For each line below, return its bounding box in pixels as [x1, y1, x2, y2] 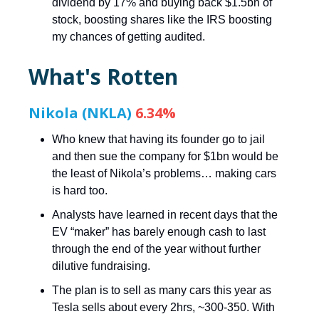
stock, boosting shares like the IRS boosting [52, 13, 272, 26]
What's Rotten [28, 61, 178, 91]
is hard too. [52, 184, 108, 197]
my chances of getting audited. [52, 30, 205, 43]
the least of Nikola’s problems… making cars [52, 167, 276, 179]
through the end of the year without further [52, 242, 261, 255]
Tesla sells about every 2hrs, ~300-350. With [52, 300, 275, 313]
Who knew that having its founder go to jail [52, 132, 265, 145]
